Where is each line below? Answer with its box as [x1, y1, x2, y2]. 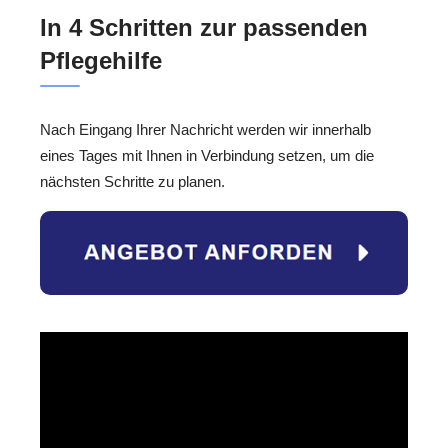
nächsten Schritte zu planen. [40, 172, 225, 190]
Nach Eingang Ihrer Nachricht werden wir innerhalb [40, 120, 371, 138]
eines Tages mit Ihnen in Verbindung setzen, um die [40, 146, 374, 164]
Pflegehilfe [40, 46, 162, 74]
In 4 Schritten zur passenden [40, 13, 368, 41]
